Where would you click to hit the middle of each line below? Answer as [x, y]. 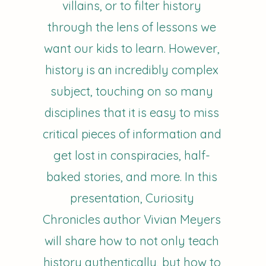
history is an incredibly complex [132, 70]
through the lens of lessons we [132, 27]
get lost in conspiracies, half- [132, 155]
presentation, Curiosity [132, 198]
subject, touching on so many [132, 91]
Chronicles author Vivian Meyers [132, 219]
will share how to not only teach [132, 241]
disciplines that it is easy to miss [132, 113]
